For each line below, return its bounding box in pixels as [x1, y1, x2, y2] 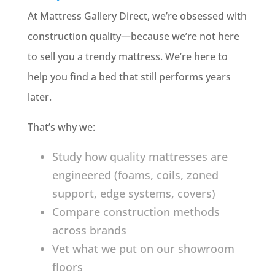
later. [27, 90, 52, 104]
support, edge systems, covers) [52, 186, 215, 201]
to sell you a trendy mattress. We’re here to [27, 50, 228, 63]
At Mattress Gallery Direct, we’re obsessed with [27, 9, 247, 23]
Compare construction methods [52, 204, 220, 219]
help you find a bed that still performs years [27, 70, 231, 83]
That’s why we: [27, 120, 95, 134]
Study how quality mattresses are [52, 149, 228, 164]
